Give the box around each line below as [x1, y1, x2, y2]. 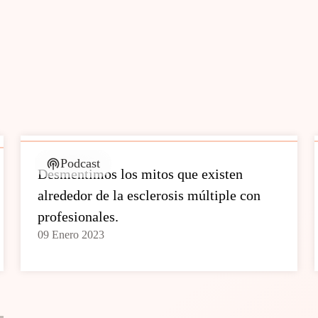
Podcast [60, 156, 101, 170]
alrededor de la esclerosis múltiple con [38, 187, 261, 203]
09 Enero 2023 [38, 229, 105, 241]
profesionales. [38, 209, 119, 224]
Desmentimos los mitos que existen [38, 166, 243, 182]
